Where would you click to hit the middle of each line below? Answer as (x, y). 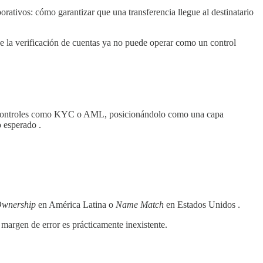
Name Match (140, 204)
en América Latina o (76, 204)
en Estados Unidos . (202, 204)
